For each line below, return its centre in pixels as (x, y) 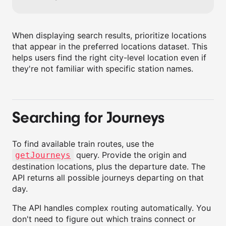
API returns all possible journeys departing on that (108, 178)
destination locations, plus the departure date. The (109, 166)
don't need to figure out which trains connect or (104, 219)
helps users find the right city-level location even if (109, 58)
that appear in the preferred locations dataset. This (110, 46)
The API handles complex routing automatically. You (111, 208)
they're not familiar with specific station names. (103, 69)
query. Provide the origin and (130, 155)
